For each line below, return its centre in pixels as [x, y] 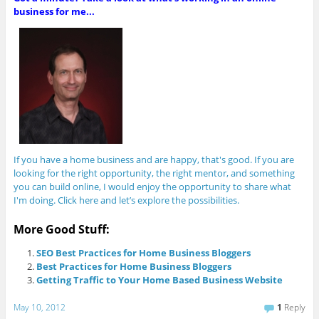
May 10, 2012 [39, 308]
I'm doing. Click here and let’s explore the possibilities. [126, 200]
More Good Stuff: [61, 229]
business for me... [54, 11]
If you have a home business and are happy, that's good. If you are [153, 159]
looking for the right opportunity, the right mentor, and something [154, 173]
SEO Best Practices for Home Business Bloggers [144, 252]
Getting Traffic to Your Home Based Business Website [160, 279]
